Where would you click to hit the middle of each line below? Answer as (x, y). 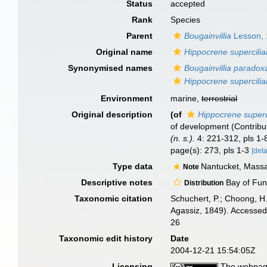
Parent (140, 36)
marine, (186, 98)
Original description (112, 114)
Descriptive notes (117, 182)
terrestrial (220, 98)
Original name (125, 52)
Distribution (204, 183)
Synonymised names (111, 68)
